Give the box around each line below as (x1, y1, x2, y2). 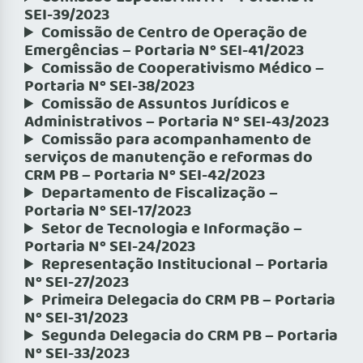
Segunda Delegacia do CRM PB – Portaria (41, 323, 339, 350)
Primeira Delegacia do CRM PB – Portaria (41, 288, 336, 314)
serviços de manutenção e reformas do (24, 145, 313, 172)
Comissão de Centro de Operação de (41, 20, 308, 47)
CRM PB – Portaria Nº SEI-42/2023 (24, 163, 265, 190)
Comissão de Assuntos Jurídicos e (41, 92, 290, 118)
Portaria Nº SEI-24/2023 (24, 234, 195, 261)
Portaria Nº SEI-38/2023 (24, 74, 194, 100)
